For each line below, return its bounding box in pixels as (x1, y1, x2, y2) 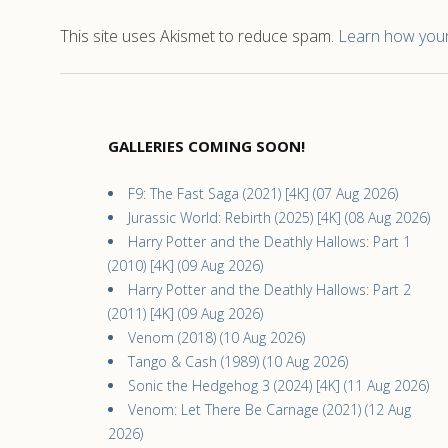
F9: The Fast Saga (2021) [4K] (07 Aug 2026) (128, 184, 398, 203)
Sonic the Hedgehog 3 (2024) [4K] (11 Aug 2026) (128, 376, 429, 395)
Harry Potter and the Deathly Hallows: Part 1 (128, 232, 411, 251)
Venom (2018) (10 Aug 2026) (128, 328, 305, 347)
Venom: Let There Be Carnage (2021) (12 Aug (128, 400, 411, 419)
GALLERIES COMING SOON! (108, 136, 305, 156)
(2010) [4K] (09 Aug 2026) (108, 256, 263, 275)
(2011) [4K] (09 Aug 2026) (108, 304, 263, 323)
